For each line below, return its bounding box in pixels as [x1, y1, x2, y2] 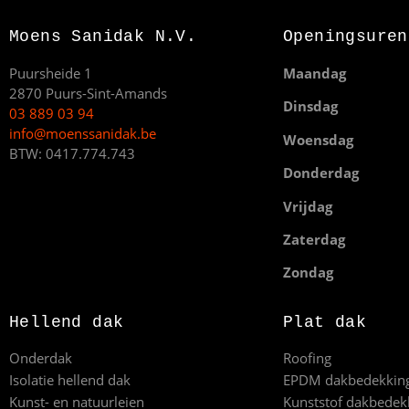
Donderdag [283, 163, 359, 183]
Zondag [283, 263, 333, 282]
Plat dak [283, 312, 367, 331]
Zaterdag [283, 229, 345, 248]
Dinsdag [283, 97, 338, 116]
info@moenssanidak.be [9, 123, 156, 142]
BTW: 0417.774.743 [9, 143, 135, 163]
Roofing [283, 348, 331, 367]
